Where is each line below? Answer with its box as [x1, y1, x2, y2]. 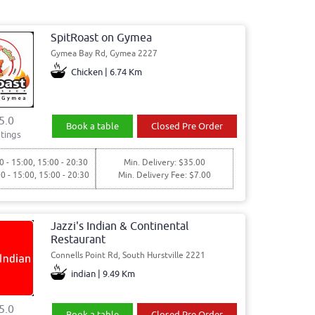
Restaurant [50, 232, 105, 247]
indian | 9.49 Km [71, 267, 136, 280]
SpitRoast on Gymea [50, 30, 152, 45]
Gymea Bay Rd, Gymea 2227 [50, 47, 157, 59]
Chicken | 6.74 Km [71, 65, 143, 78]
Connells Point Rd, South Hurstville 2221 [50, 249, 205, 261]
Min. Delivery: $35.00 [123, 156, 205, 168]
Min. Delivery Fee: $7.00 [117, 169, 211, 181]
